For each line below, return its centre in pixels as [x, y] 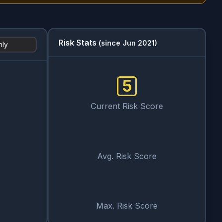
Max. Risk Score [127, 205]
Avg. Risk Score [127, 156]
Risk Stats [78, 43]
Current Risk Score [127, 106]
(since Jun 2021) [128, 43]
